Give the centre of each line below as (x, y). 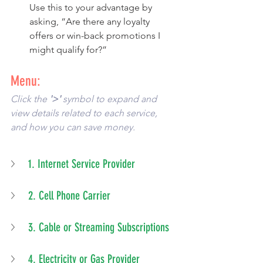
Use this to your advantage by (92, 8)
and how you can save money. (74, 127)
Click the (30, 99)
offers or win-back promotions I (96, 36)
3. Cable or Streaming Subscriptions (99, 227)
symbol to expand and (110, 99)
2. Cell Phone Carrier (69, 196)
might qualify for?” (68, 50)
